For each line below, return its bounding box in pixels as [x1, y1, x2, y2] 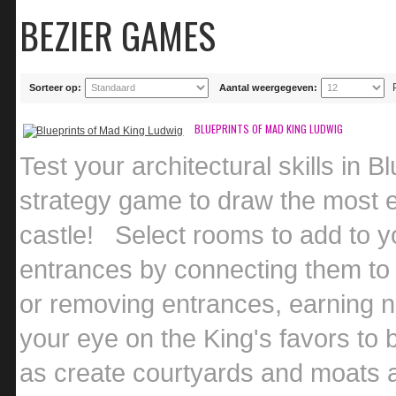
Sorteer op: [29, 82, 85, 93]
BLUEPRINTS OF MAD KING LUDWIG [194, 121, 344, 136]
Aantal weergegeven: [219, 82, 321, 93]
